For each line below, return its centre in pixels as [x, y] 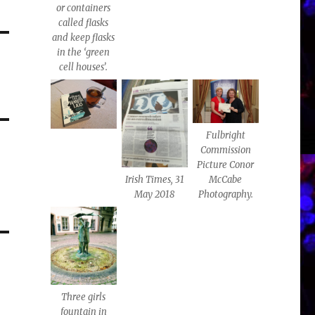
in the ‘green [84, 52]
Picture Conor [226, 165]
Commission [225, 150]
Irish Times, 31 [154, 179]
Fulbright [225, 136]
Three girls [84, 297]
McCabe [226, 180]
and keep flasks [84, 37]
